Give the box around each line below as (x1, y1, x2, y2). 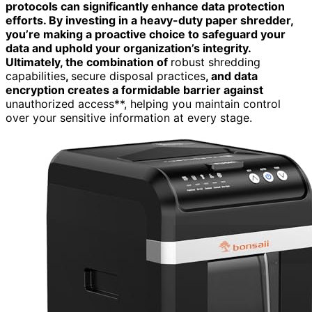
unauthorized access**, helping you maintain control (6, 96, 281, 111)
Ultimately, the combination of (6, 54, 171, 69)
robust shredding (171, 54, 260, 69)
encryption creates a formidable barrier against (6, 82, 263, 97)
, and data (205, 68, 258, 83)
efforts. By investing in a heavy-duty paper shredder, (6, 13, 293, 27)
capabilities (6, 68, 65, 83)
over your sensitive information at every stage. (6, 110, 252, 125)
